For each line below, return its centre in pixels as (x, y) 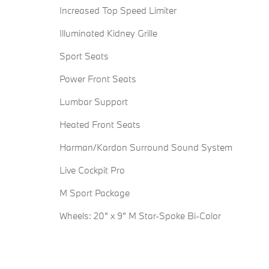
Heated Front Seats (100, 125)
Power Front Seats (98, 79)
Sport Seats (84, 56)
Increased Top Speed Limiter (118, 11)
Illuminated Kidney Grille (108, 33)
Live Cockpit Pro (92, 170)
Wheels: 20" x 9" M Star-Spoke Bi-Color (140, 216)
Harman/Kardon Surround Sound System (146, 147)
